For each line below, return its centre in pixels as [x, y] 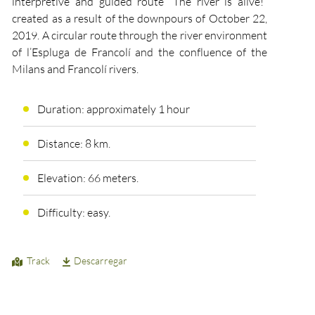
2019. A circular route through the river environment [140, 35]
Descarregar [101, 261]
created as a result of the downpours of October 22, [140, 18]
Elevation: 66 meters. [88, 178]
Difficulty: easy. [73, 213]
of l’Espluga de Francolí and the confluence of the [140, 52]
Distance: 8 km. [73, 144]
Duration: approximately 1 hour [113, 109]
